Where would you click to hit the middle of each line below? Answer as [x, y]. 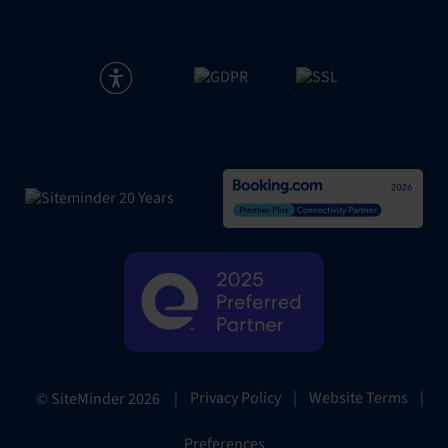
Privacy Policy [235, 398]
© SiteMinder [82, 398]
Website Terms [358, 398]
